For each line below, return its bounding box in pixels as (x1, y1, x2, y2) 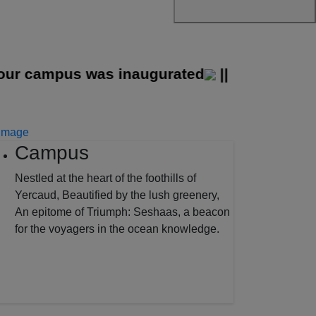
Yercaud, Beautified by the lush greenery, (15, 188, 219, 201)
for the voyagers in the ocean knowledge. (15, 222, 219, 235)
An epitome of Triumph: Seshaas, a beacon (15, 205, 230, 218)
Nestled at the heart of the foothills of (15, 171, 196, 184)
